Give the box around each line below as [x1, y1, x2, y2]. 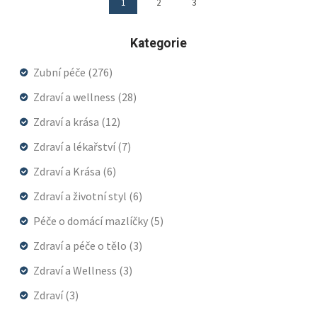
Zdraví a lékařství [33, 139, 117, 154]
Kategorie [130, 36, 187, 51]
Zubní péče [33, 65, 88, 80]
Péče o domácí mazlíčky [33, 214, 150, 229]
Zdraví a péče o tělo [33, 238, 129, 253]
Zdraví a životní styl [33, 189, 129, 204]
